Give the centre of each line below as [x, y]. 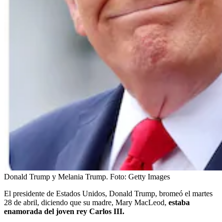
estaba [178, 202]
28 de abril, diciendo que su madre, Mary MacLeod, [85, 202]
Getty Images [149, 176]
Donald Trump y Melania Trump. [56, 176]
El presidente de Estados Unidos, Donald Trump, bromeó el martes [108, 193]
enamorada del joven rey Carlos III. [64, 211]
